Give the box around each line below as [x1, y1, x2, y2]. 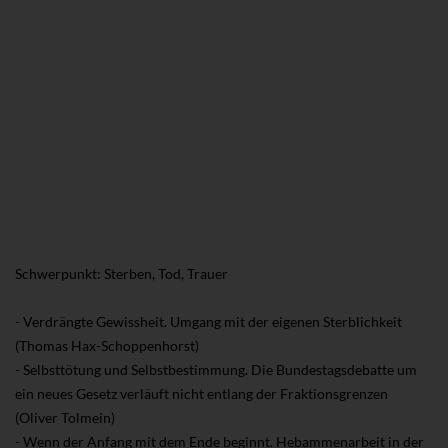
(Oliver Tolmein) [15, 408, 115, 426]
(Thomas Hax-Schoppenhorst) [15, 336, 199, 354]
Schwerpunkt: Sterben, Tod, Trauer [15, 264, 228, 282]
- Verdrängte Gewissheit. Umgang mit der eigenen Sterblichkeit [15, 312, 402, 330]
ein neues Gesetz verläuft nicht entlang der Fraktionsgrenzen [15, 384, 388, 402]
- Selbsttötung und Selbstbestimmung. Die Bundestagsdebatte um [15, 360, 417, 378]
